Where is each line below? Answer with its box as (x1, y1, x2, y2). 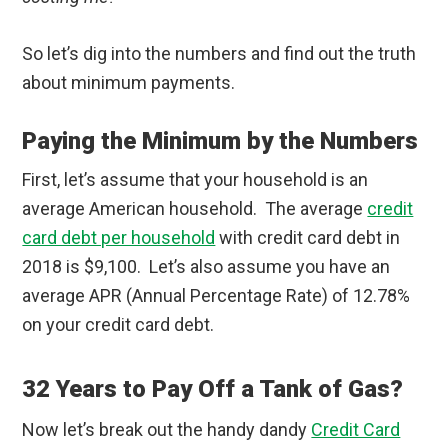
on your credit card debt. (22, 314, 215, 336)
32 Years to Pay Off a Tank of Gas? (22, 375, 404, 404)
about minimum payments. (22, 72, 236, 94)
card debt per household (22, 227, 216, 249)
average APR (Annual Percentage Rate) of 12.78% (22, 285, 411, 307)
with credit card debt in (215, 227, 401, 249)
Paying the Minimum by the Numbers (22, 127, 419, 156)
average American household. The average (22, 198, 368, 220)
